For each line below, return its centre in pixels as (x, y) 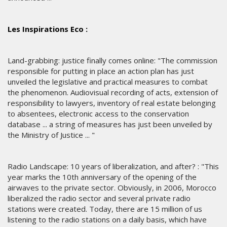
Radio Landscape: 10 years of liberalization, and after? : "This (113, 166)
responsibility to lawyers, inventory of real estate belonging (112, 103)
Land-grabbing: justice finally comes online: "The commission (112, 61)
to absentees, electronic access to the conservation (98, 114)
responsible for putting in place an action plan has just (101, 71)
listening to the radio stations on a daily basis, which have (107, 220)
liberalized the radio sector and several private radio (99, 198)
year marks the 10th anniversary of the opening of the (102, 177)
